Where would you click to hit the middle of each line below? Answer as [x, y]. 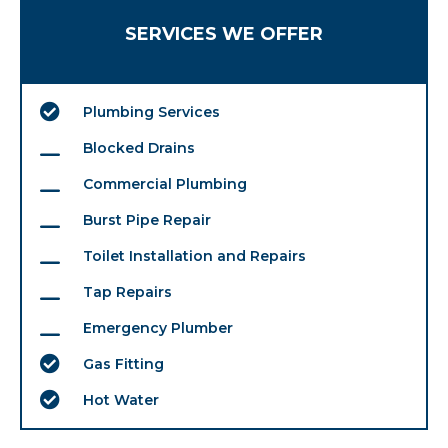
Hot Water [121, 400]
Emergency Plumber [158, 328]
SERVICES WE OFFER [224, 34]
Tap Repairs [127, 292]
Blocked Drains [139, 148]
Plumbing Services [151, 112]
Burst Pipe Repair [147, 220]
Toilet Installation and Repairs [194, 256]
